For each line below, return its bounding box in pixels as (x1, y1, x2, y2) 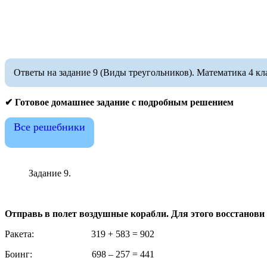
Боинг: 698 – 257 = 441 (5, 249, 154, 259)
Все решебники (14, 120, 85, 133)
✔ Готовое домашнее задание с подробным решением (5, 97, 234, 107)
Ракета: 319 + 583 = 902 (5, 228, 154, 239)
